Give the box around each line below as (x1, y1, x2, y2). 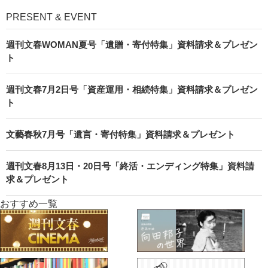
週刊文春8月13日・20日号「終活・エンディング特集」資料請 (6, 161, 254, 172)
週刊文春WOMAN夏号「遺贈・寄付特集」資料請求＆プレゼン (6, 39, 258, 50)
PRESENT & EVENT (6, 12, 97, 23)
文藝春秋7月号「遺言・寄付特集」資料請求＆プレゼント (6, 129, 235, 140)
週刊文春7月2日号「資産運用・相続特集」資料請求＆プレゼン (6, 84, 258, 95)
